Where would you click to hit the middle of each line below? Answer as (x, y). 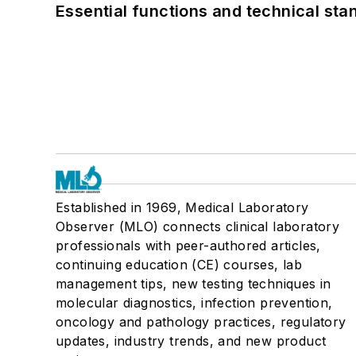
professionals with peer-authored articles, (188, 245)
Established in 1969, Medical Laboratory (182, 207)
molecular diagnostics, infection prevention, (194, 302)
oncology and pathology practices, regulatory (201, 321)
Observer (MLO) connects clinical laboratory (198, 226)
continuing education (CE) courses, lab (179, 264)
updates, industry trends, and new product (191, 341)
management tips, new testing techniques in (193, 283)
